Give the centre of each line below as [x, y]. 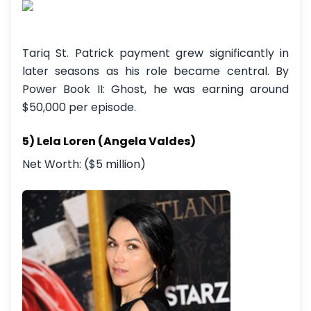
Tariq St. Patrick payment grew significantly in [155, 53]
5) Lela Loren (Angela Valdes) [109, 141]
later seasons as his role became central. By [155, 71]
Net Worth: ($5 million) [84, 164]
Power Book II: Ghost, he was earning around [155, 89]
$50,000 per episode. [79, 107]
